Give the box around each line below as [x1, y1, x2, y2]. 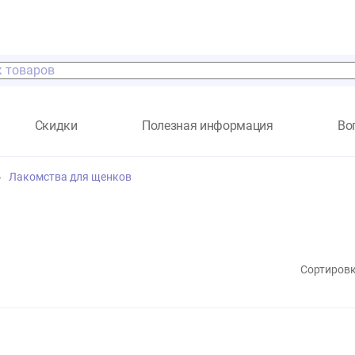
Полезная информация [197, 131, 343, 148]
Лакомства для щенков [48, 189, 185, 205]
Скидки [78, 131, 126, 148]
